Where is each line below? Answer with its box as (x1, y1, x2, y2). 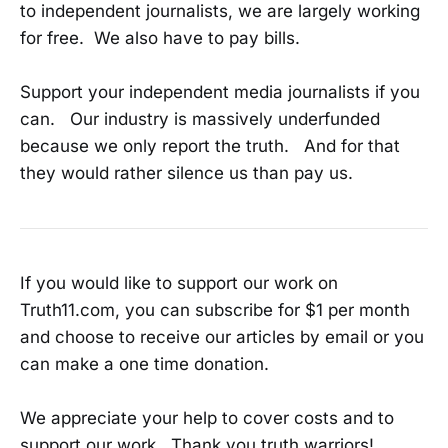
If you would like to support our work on (20, 272, 338, 293)
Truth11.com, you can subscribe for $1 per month (20, 299, 410, 320)
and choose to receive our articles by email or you (20, 326, 424, 347)
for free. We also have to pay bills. (20, 27, 300, 48)
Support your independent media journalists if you (20, 82, 420, 103)
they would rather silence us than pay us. (20, 163, 353, 184)
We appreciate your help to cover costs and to (20, 407, 394, 428)
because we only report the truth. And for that (20, 136, 400, 157)
